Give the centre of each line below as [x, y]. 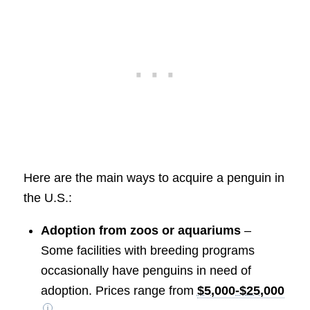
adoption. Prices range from [119, 291]
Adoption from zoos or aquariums [140, 231]
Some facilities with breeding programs [147, 251]
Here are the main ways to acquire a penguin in [154, 178]
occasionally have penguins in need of [146, 271]
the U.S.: [47, 198]
